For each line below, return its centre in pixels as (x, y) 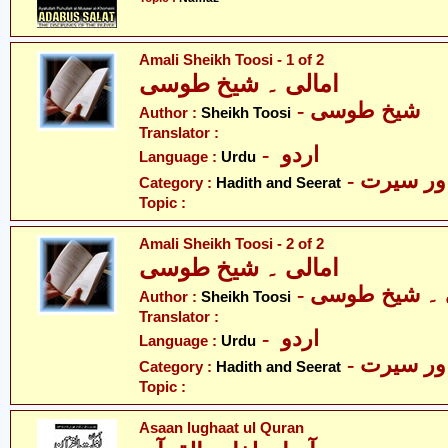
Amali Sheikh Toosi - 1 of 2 (231, 59)
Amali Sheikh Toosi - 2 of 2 (231, 243)
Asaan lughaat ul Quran (221, 427)
